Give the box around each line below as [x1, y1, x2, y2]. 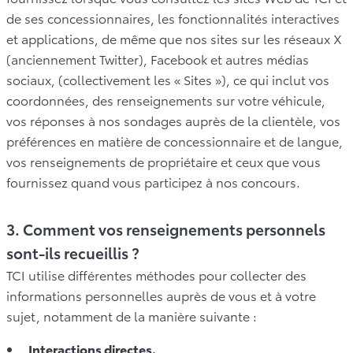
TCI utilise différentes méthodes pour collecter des [6, 265, 307, 284]
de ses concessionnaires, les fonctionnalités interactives [6, 8, 340, 27]
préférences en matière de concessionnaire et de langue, [6, 131, 343, 150]
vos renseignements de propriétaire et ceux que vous [6, 151, 321, 170]
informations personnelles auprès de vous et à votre [6, 285, 316, 304]
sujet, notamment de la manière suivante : [6, 306, 257, 325]
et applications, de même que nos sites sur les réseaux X [6, 28, 342, 47]
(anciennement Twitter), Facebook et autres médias [6, 49, 309, 68]
